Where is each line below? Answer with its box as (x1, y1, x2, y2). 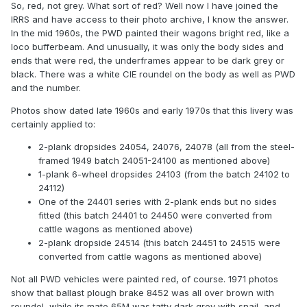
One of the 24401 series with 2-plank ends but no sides (38, 196, 277, 208)
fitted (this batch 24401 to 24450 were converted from (38, 210, 272, 221)
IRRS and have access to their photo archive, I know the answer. (11, 14, 288, 25)
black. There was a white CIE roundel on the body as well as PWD (11, 69, 295, 80)
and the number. (11, 82, 81, 94)
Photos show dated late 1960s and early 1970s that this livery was (11, 105, 293, 116)
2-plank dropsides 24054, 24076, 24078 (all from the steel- (38, 141, 295, 153)
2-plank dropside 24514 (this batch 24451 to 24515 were (38, 237, 280, 249)
